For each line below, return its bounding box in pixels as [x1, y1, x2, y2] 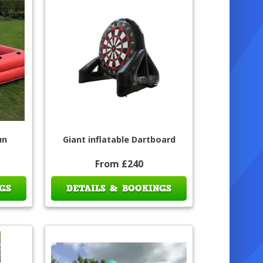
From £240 [95, 157, 143, 171]
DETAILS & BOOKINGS [66, 182, 172, 195]
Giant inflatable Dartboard [62, 134, 176, 146]
